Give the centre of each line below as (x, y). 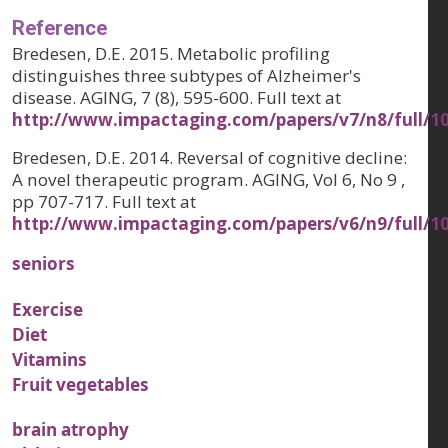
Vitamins (49, 359)
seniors (43, 264)
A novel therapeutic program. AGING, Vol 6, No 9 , (208, 180)
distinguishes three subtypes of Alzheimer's (186, 76)
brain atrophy (70, 430)
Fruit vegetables (80, 384)
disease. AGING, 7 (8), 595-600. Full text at (176, 98)
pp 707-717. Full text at (104, 202)
